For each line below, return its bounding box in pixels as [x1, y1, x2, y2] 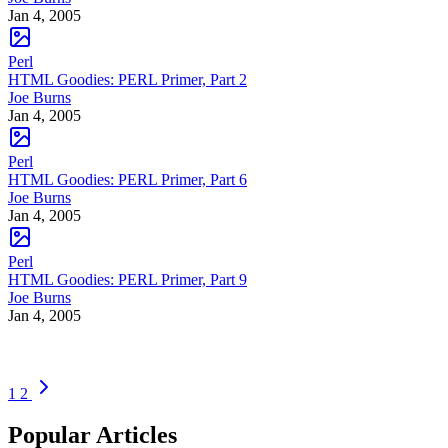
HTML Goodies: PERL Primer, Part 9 [8, 270, 247, 288]
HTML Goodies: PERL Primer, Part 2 [8, 70, 247, 88]
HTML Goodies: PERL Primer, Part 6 [8, 170, 247, 188]
